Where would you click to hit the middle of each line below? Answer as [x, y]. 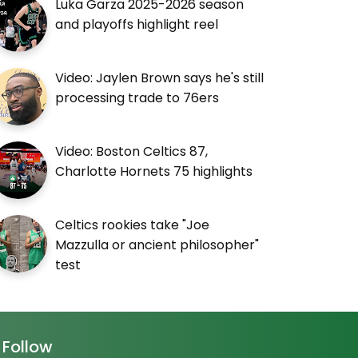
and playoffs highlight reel [137, 24]
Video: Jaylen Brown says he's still [160, 78]
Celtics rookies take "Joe [133, 225]
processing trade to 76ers [137, 97]
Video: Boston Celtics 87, [132, 151]
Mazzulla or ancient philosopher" [157, 245]
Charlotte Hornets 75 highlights [154, 171]
